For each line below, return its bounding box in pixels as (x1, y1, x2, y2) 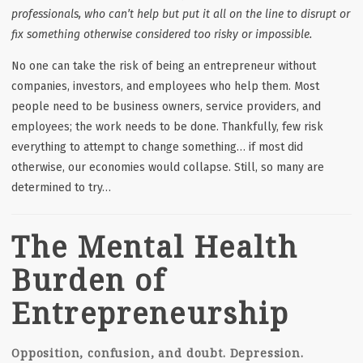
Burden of (11, 259, 167, 300)
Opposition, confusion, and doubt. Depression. (11, 344, 304, 361)
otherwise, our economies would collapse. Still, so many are (11, 160, 324, 174)
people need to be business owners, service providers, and (11, 99, 321, 113)
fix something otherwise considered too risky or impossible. (11, 27, 312, 41)
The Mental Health (11, 226, 298, 267)
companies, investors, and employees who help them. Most (11, 79, 319, 93)
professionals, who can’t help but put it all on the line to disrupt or (11, 6, 350, 21)
